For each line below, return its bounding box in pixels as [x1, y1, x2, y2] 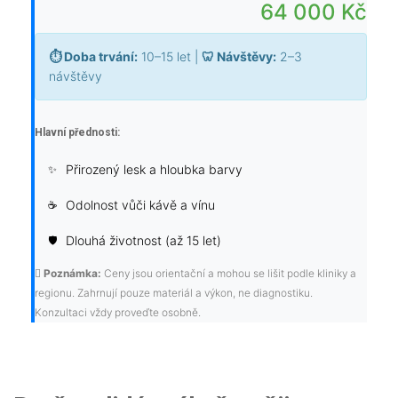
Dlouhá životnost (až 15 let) [66, 233, 221, 249]
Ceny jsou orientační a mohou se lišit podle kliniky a [101, 267, 356, 281]
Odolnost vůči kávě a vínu [66, 197, 215, 213]
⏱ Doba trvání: [49, 49, 138, 65]
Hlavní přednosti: [35, 126, 120, 139]
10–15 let [141, 49, 191, 65]
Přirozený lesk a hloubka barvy [66, 162, 243, 178]
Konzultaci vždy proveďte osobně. [35, 306, 201, 320]
